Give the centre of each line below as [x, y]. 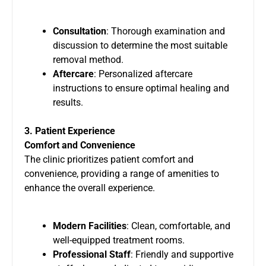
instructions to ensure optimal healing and [141, 88]
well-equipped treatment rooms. [119, 240]
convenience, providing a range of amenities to [122, 173]
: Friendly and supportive [182, 254]
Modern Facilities [90, 226]
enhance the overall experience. [90, 188]
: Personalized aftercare [143, 74]
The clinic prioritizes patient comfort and [109, 159]
